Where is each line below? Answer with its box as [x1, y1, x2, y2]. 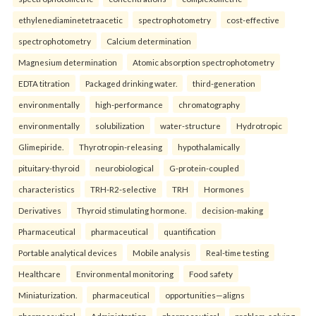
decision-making [202, 205, 263, 216]
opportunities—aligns [165, 290, 245, 300]
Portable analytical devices [18, 248, 117, 258]
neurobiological [95, 163, 154, 174]
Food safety [189, 269, 233, 279]
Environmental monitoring [76, 269, 174, 279]
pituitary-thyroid [18, 163, 80, 174]
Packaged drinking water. [85, 78, 177, 89]
